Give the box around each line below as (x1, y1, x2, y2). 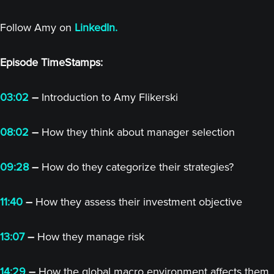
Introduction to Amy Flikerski (39, 91, 178, 104)
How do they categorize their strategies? (39, 160, 234, 174)
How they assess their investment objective (32, 195, 242, 209)
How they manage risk (34, 230, 144, 243)
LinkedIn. (75, 21, 117, 34)
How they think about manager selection (39, 125, 235, 139)
